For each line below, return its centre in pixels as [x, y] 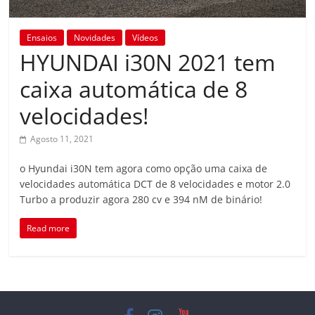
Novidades [95, 38]
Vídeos [146, 38]
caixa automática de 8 [134, 89]
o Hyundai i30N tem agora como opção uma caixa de [144, 169]
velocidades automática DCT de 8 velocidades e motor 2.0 [155, 184]
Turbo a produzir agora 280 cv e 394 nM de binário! [141, 200]
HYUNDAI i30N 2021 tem [148, 63]
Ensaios [42, 38]
